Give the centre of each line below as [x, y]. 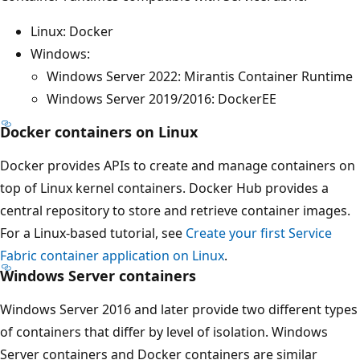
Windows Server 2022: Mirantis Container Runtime [200, 76]
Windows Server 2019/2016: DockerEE [162, 98]
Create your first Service [259, 233]
